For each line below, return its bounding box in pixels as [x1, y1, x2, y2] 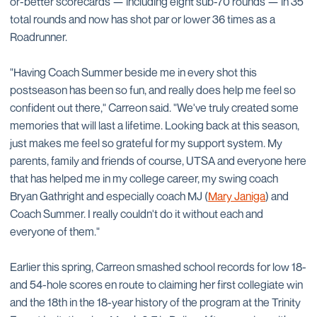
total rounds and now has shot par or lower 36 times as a [10, 12, 275, 26]
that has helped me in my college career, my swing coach [10, 171, 278, 185]
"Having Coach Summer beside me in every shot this [10, 65, 257, 79]
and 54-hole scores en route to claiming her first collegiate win [10, 277, 303, 292]
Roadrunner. [10, 30, 67, 44]
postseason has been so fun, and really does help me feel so [10, 83, 296, 97]
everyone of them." [10, 224, 100, 238]
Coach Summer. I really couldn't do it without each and [10, 207, 263, 221]
